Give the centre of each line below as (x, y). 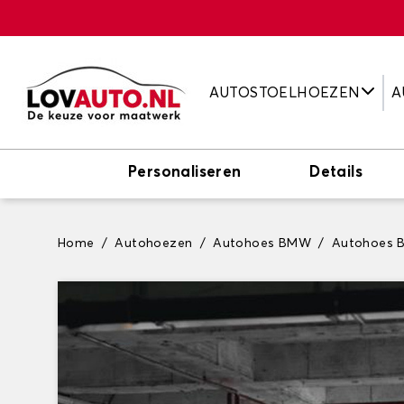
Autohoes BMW (262, 243)
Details (336, 173)
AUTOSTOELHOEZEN (285, 92)
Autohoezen (154, 243)
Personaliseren (185, 173)
